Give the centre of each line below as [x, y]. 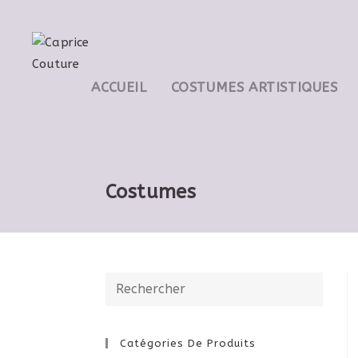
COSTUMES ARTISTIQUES [254, 87]
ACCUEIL [119, 87]
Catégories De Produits [188, 343]
